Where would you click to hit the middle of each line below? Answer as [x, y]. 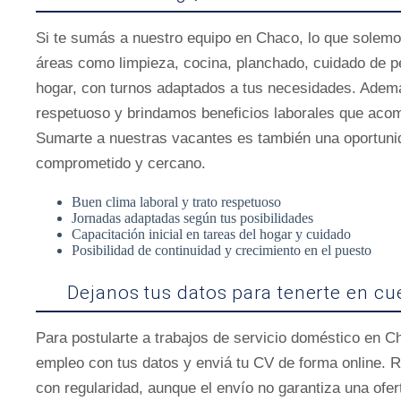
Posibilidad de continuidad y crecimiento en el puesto [222, 250]
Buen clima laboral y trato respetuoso [176, 202]
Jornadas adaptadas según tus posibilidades [192, 218]
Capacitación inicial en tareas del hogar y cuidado [211, 234]
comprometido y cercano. [121, 163]
